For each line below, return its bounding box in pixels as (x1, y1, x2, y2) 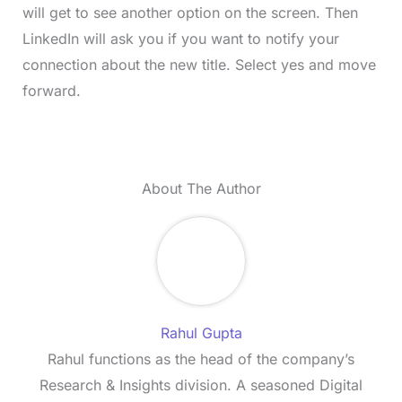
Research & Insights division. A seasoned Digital (39, 376, 363, 395)
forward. (22, 82, 81, 100)
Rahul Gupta (160, 324, 242, 343)
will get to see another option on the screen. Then (22, 4, 358, 22)
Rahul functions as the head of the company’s (48, 350, 354, 369)
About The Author (141, 179, 261, 198)
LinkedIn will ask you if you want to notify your (22, 30, 339, 48)
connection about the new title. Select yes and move (22, 56, 376, 74)
